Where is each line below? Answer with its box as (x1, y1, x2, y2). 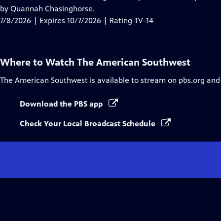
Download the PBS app (20, 99, 105, 109)
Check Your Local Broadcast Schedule (20, 119, 157, 128)
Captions (64, 3, 95, 13)
